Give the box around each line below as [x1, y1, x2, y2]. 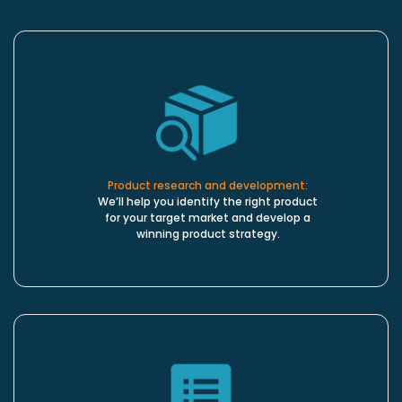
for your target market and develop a [105, 210, 310, 226]
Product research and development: [108, 178, 308, 194]
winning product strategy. [135, 226, 280, 242]
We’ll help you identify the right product [98, 194, 318, 210]
